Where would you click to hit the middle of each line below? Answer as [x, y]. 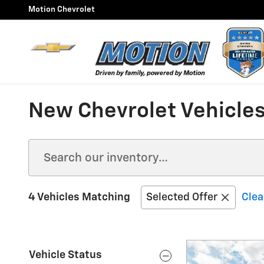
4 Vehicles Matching [79, 197]
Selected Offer [182, 197]
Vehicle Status [65, 255]
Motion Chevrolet [62, 9]
